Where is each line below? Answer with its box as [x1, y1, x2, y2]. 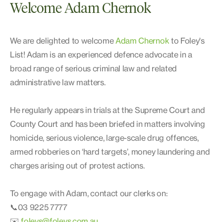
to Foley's [169, 35, 205, 46]
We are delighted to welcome [10, 35, 116, 46]
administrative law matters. [10, 77, 106, 87]
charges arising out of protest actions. [10, 160, 145, 170]
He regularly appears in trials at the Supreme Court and [10, 105, 205, 115]
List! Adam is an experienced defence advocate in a [10, 49, 192, 59]
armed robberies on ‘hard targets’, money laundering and [10, 146, 210, 157]
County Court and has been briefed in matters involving [10, 118, 205, 129]
